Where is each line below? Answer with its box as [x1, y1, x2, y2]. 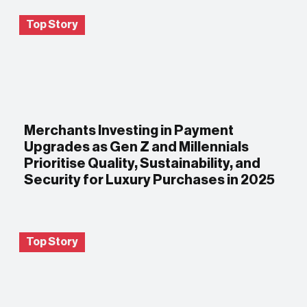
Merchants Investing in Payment [24, 123, 234, 138]
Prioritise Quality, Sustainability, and [24, 156, 261, 171]
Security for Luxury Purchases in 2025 [24, 173, 275, 187]
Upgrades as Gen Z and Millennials [24, 140, 249, 154]
